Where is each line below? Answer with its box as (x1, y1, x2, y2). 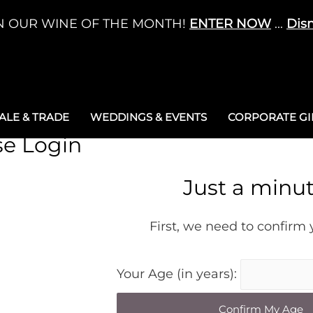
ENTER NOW (189, 16, 271, 31)
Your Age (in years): (117, 266, 241, 282)
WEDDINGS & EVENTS (90, 110, 207, 124)
